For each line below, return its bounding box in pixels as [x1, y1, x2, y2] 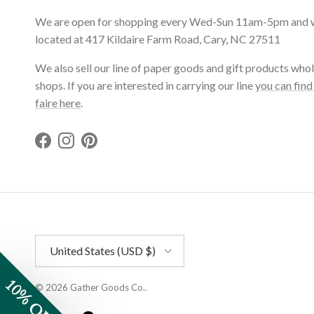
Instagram [65, 140, 114, 154]
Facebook [42, 140, 91, 154]
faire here [35, 95, 81, 109]
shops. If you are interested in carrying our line [35, 78, 255, 92]
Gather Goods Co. [70, 281, 145, 293]
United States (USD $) [50, 244, 156, 258]
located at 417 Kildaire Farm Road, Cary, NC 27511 [35, 32, 280, 46]
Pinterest [88, 140, 132, 154]
